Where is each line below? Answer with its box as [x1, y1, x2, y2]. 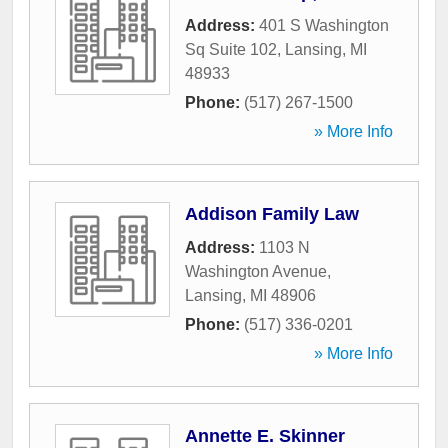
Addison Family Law [185, 204, 359, 225]
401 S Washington [259, 17, 389, 35]
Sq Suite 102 [185, 41, 277, 59]
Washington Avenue [185, 263, 327, 281]
